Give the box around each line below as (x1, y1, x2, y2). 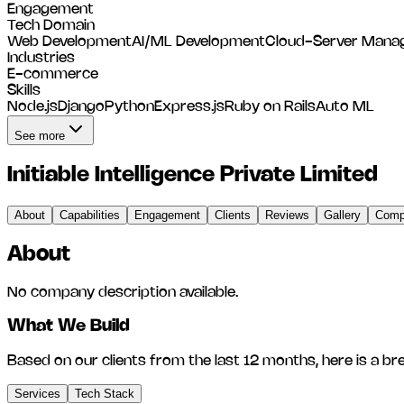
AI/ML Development (132, 35, 265, 49)
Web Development (7, 35, 132, 49)
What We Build (7, 318, 130, 335)
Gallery (324, 207, 361, 222)
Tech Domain (7, 19, 95, 32)
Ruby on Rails (225, 100, 316, 114)
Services (14, 387, 60, 401)
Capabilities (60, 207, 120, 222)
